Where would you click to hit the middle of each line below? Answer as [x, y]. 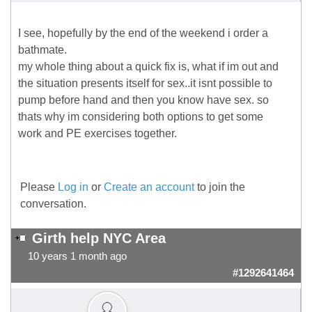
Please [39, 187]
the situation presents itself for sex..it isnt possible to [145, 84]
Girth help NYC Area [99, 239]
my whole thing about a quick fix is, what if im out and [148, 67]
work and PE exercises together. [97, 134]
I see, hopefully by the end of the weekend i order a [143, 33]
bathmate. [42, 50]
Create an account [149, 187]
